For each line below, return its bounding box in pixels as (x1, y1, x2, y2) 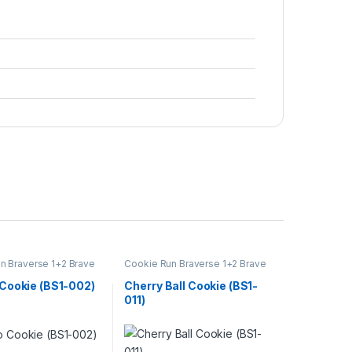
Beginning (124, 267, 170, 280)
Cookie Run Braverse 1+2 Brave (124, 258, 266, 270)
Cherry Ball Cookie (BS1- (124, 278, 258, 292)
